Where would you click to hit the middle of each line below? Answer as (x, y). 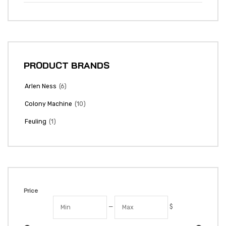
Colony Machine (48, 104)
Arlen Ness (41, 87)
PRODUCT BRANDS (67, 65)
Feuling (36, 122)
